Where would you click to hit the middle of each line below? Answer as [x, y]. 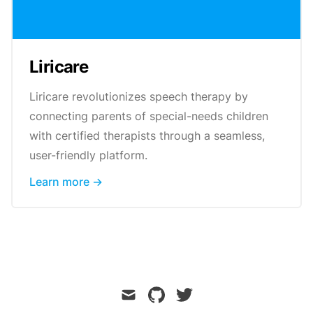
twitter [190, 292]
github [162, 292]
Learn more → [66, 181]
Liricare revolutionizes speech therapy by [139, 96]
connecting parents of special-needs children [149, 116]
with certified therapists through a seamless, [147, 135]
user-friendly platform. [88, 155]
